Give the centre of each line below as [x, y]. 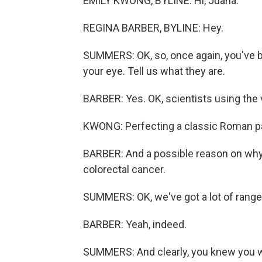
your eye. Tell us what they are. [154, 71]
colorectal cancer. [124, 169]
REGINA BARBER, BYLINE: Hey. [153, 28]
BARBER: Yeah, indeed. [135, 224]
